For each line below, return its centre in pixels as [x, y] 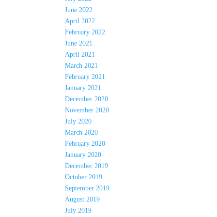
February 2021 [85, 77]
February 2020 [85, 144]
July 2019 [78, 210]
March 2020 [82, 132]
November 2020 [87, 110]
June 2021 [79, 43]
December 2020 [87, 99]
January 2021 [83, 88]
